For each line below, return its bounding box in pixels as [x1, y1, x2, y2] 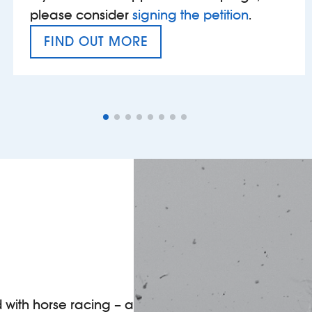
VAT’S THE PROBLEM [43, 51, 168, 68]
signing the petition [132, 7, 249, 24]
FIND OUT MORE [44, 33, 148, 50]
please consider [30, 7, 132, 24]
